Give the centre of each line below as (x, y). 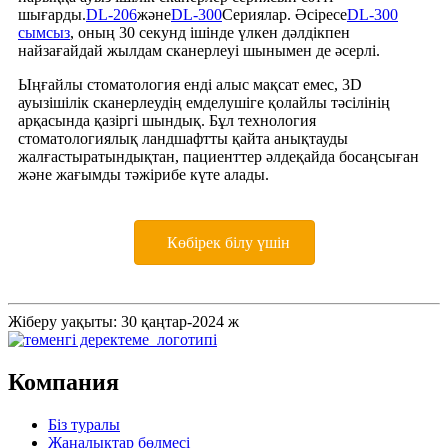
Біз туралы (84, 425)
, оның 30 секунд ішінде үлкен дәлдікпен (210, 32)
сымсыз (44, 32)
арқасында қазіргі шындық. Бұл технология (167, 120)
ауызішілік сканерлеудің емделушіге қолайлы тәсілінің (204, 102)
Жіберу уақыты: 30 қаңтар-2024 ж (123, 322)
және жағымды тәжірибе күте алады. (143, 174)
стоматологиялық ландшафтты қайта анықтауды (183, 138)
